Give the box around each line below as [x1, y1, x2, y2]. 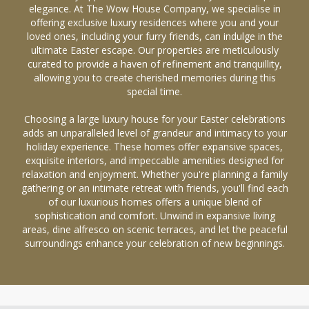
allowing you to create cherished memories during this [33, 71, 276, 84]
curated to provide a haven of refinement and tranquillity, [27, 57, 282, 70]
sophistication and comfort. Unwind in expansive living [34, 209, 275, 222]
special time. [127, 85, 182, 98]
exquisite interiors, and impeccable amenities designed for [25, 154, 284, 167]
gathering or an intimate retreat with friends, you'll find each [21, 181, 288, 195]
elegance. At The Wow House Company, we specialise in [28, 2, 281, 15]
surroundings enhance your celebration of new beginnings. [24, 237, 285, 250]
